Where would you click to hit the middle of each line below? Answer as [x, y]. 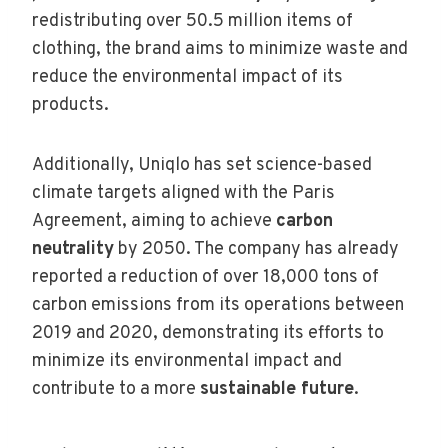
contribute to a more [116, 389]
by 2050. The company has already [256, 249]
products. [70, 105]
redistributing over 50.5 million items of [192, 21]
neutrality [73, 249]
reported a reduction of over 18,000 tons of [205, 277]
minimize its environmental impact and [187, 361]
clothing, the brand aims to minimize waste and [220, 49]
